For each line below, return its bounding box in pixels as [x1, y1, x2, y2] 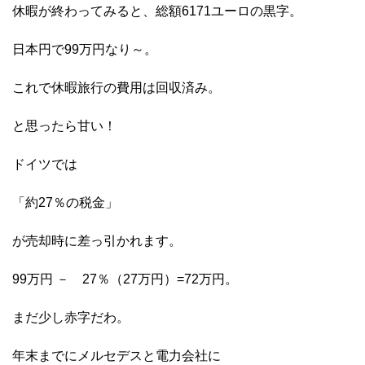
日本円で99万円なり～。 [12, 42, 157, 57]
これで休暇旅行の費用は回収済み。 [12, 81, 221, 95]
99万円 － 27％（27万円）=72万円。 [12, 272, 238, 287]
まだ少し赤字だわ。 [12, 310, 130, 325]
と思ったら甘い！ [12, 119, 117, 134]
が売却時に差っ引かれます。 [12, 234, 182, 248]
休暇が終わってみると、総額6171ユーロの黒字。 [12, 4, 302, 19]
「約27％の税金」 [12, 196, 118, 210]
